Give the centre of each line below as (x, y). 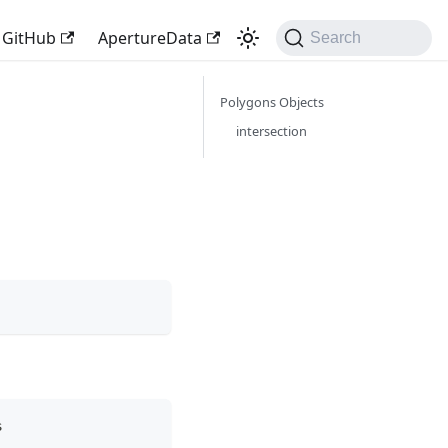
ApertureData (150, 38)
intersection (271, 131)
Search (336, 37)
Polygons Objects (272, 102)
